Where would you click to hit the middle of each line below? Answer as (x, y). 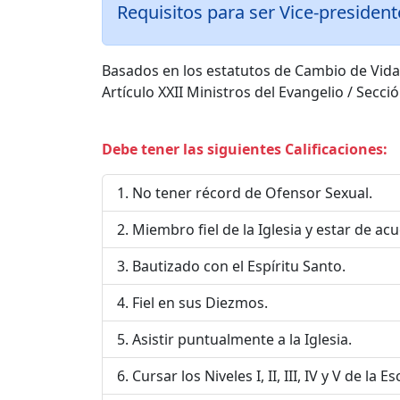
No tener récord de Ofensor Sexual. (252, 192)
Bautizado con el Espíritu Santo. (239, 266)
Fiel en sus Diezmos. (200, 302)
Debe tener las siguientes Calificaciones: (245, 149)
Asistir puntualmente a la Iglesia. (242, 339)
